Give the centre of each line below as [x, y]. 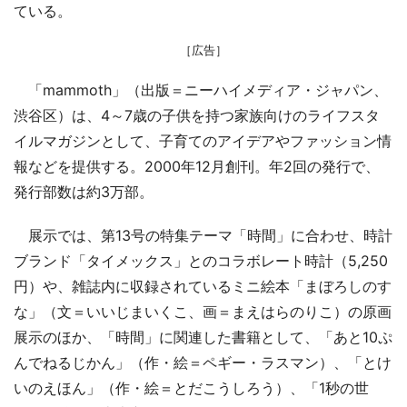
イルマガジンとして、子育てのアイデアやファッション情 [203, 140]
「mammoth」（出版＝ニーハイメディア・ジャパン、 [201, 89]
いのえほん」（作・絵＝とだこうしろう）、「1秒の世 [191, 387]
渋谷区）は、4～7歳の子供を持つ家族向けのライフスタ [197, 115]
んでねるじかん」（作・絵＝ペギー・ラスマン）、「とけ [203, 362]
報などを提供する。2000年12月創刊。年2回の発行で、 [197, 166]
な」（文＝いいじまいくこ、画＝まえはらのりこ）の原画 [203, 311]
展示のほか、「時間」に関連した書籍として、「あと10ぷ [203, 337]
